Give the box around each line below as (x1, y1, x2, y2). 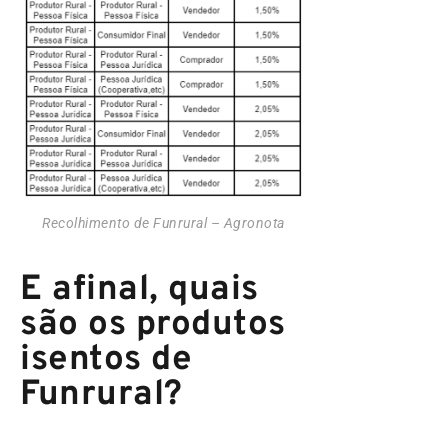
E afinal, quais (20, 267, 259, 312)
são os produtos (20, 302, 286, 347)
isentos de (20, 337, 192, 382)
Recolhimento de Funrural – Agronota (42, 215, 285, 232)
